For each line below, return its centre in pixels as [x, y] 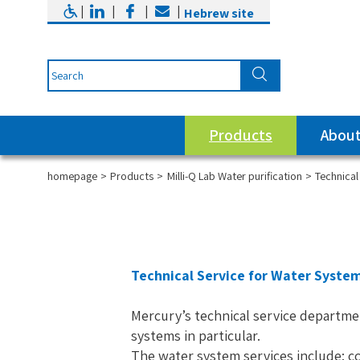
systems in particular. [196, 336]
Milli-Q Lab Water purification [234, 175]
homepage [72, 175]
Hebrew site [219, 13]
